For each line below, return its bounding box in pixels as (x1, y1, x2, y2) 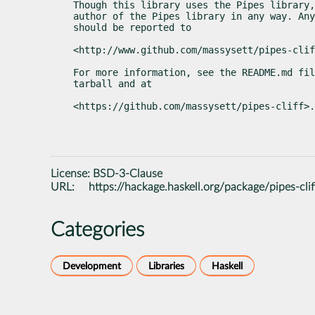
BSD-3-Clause (93, 167, 162, 179)
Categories (51, 219, 144, 240)
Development (63, 260, 121, 271)
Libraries (148, 260, 184, 271)
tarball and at (73, 77, 152, 89)
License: (51, 167, 93, 179)
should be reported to (73, 21, 191, 33)
